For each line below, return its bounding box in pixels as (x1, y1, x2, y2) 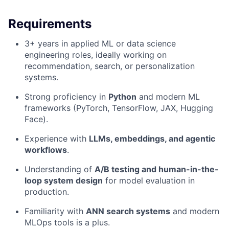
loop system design (25, 175, 103, 186)
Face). (25, 114, 48, 125)
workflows (25, 145, 67, 155)
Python (108, 91, 136, 102)
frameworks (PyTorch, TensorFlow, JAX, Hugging (25, 103, 213, 113)
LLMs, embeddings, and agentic (89, 133, 215, 144)
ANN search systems (86, 206, 170, 217)
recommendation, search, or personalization (25, 61, 195, 72)
